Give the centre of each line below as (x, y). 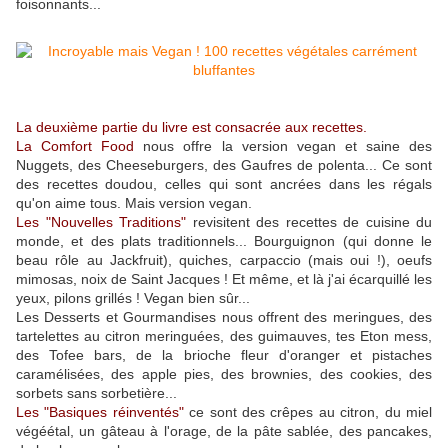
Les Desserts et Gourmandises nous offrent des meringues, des (224, 317)
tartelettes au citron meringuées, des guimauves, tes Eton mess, (224, 336)
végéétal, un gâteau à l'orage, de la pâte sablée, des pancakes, (224, 431)
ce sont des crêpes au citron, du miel (308, 412)
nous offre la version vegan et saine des (288, 146)
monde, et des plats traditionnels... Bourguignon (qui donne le (224, 241)
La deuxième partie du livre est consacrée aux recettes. (191, 127)
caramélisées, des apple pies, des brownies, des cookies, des (224, 374)
